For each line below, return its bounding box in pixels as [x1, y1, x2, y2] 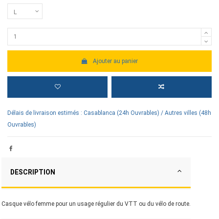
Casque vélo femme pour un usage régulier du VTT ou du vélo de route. [1, 200, 191, 208]
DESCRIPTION [10, 168, 55, 176]
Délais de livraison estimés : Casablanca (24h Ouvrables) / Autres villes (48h [7, 109, 211, 117]
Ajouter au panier [93, 57, 138, 65]
